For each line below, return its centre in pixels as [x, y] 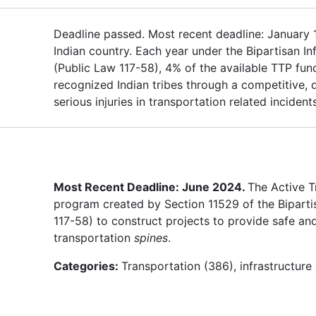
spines [151, 237]
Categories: [87, 266]
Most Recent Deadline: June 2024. [151, 187]
